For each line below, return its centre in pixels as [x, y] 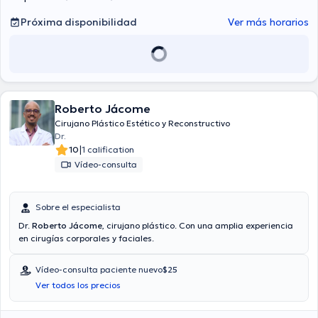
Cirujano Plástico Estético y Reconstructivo [142, 123]
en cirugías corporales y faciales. [86, 238]
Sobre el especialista [78, 207]
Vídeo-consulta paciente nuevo [99, 269]
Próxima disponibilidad [79, 22]
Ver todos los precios [78, 285]
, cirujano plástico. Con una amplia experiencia [198, 225]
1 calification [108, 149]
